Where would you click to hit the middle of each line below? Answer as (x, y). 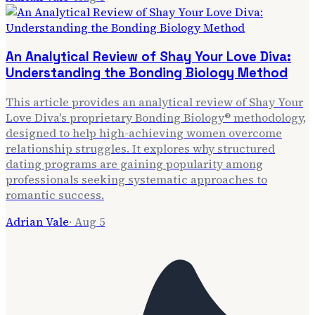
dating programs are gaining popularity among (134, 163)
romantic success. (55, 194)
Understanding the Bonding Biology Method (147, 73)
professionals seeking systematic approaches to (136, 179)
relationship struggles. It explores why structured (140, 148)
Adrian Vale (37, 221)
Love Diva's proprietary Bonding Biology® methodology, (156, 117)
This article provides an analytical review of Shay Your (154, 102)
